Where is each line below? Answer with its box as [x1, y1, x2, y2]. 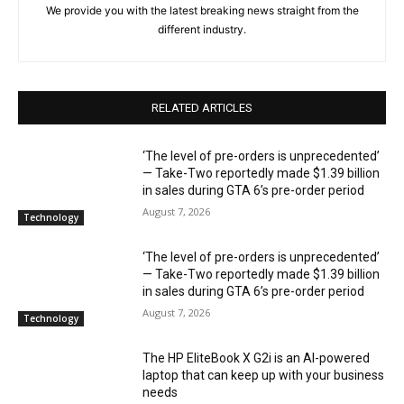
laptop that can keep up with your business [142, 367, 385, 382]
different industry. [158, 23, 246, 37]
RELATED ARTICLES [151, 101, 252, 115]
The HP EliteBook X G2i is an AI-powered [142, 350, 371, 365]
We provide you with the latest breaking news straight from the [45, 4, 359, 18]
